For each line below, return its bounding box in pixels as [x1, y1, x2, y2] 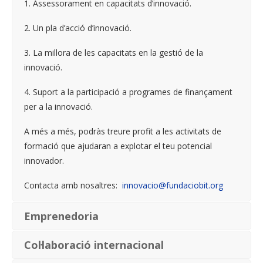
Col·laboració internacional [24, 237, 164, 252]
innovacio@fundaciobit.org [122, 179, 223, 191]
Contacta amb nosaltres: [24, 179, 122, 191]
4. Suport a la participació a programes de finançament [24, 86, 232, 97]
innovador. [24, 154, 64, 166]
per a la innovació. [24, 100, 93, 112]
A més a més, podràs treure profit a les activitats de [24, 125, 221, 137]
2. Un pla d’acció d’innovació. [24, 22, 131, 33]
